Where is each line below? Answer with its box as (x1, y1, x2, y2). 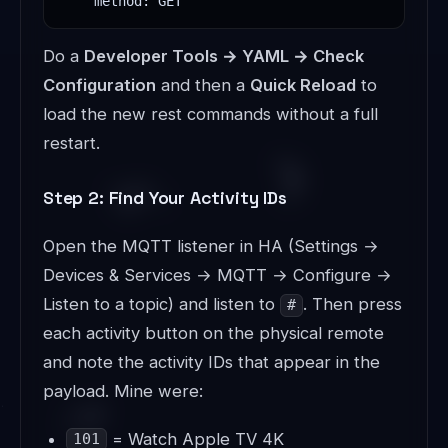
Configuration (43, 75, 156, 96)
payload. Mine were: (43, 381, 203, 402)
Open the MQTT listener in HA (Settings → (43, 236, 379, 257)
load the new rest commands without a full (43, 104, 378, 125)
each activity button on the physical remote (43, 323, 384, 344)
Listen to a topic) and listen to (43, 294, 280, 315)
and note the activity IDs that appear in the (43, 352, 380, 373)
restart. (43, 133, 100, 154)
